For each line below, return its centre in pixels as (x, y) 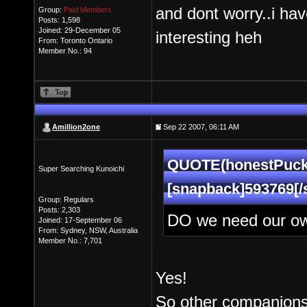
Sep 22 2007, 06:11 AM (200, 127)
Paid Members (88, 10)
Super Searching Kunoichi (81, 169)
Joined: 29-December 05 (79, 30)
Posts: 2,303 (59, 210)
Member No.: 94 (65, 51)
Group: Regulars (66, 199)
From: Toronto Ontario (75, 40)
